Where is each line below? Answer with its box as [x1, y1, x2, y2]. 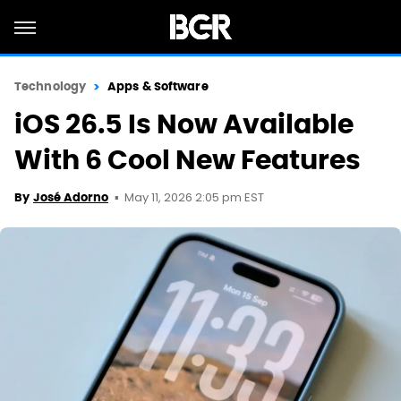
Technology [14, 79, 86, 94]
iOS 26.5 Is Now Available [14, 107, 354, 141]
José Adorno [33, 190, 108, 205]
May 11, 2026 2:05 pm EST [124, 189, 264, 208]
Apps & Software [107, 79, 209, 94]
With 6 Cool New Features [14, 142, 361, 177]
